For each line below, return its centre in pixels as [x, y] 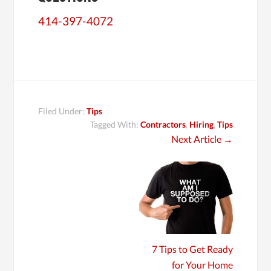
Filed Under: [63, 111]
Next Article [196, 139]
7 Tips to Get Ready [192, 249]
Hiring [201, 124]
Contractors [163, 124]
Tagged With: [115, 124]
